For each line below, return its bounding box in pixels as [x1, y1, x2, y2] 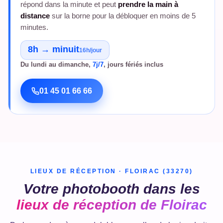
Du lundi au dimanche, [20, 61, 93, 69]
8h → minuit [28, 44, 79, 55]
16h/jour [79, 47, 102, 54]
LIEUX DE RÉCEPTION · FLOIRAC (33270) [30, 168, 193, 175]
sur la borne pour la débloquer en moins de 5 [50, 12, 196, 20]
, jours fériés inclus [104, 61, 163, 69]
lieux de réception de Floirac [16, 197, 207, 213]
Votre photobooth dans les [23, 181, 200, 197]
